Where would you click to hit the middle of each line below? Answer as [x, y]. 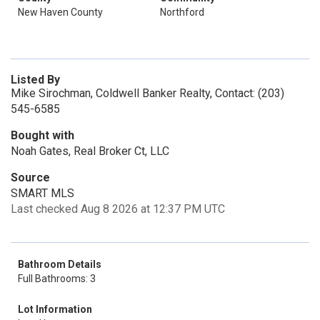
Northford [182, 12]
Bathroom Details [60, 264]
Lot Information [55, 309]
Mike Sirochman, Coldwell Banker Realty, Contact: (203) [147, 93]
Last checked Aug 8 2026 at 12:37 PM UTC [118, 209]
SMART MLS [42, 193]
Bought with [42, 135]
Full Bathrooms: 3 [57, 279]
